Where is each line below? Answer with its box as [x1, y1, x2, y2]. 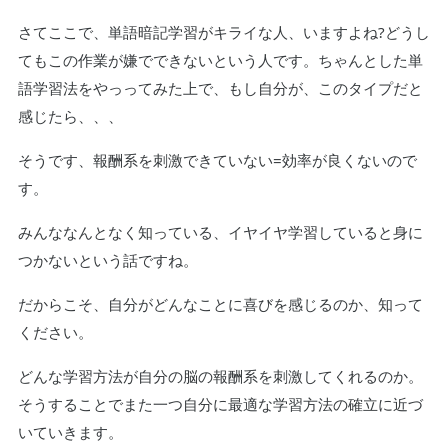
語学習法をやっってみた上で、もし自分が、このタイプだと [17, 77, 423, 98]
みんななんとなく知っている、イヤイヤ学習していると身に [17, 221, 423, 242]
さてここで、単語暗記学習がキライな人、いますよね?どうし [17, 21, 430, 42]
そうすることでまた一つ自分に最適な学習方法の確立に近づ [17, 393, 423, 414]
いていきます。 [17, 421, 123, 442]
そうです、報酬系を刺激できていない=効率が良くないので [17, 149, 417, 170]
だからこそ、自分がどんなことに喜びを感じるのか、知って [17, 293, 423, 314]
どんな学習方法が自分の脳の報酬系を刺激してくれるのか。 [17, 365, 423, 386]
